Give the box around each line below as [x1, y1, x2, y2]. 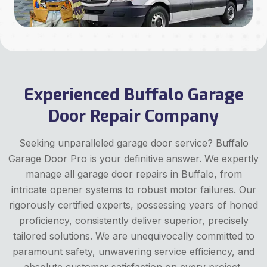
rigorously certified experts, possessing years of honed [9, 198, 258, 211]
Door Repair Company [48, 104, 219, 127]
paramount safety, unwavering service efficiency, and [13, 245, 254, 257]
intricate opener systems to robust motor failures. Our [11, 183, 256, 195]
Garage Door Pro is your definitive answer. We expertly [8, 152, 259, 164]
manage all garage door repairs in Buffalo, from [25, 167, 242, 180]
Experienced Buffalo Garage [23, 83, 244, 105]
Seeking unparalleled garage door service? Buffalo [18, 136, 249, 149]
